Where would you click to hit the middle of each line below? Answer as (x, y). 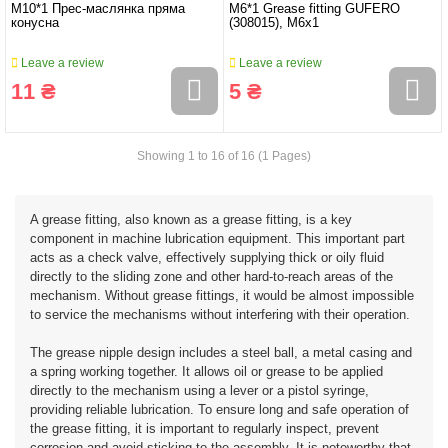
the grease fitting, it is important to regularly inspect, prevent (204, 428)
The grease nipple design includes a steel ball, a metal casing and (221, 352)
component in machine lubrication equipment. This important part (217, 238)
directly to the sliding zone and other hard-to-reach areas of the (211, 276)
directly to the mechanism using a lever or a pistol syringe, (199, 390)
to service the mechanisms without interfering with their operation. (220, 314)
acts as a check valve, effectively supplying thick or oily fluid (207, 257)
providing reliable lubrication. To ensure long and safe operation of (219, 409)
